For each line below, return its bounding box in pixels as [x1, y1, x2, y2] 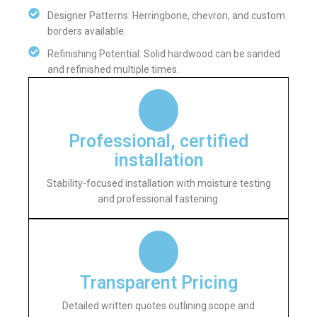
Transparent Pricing [79, 272, 238, 293]
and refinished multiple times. [47, 63, 179, 75]
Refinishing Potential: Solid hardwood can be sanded [47, 47, 280, 59]
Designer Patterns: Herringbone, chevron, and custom [47, 9, 285, 21]
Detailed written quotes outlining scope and [62, 299, 255, 311]
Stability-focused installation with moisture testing [46, 177, 271, 189]
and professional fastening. [97, 192, 220, 204]
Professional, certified [69, 130, 248, 151]
